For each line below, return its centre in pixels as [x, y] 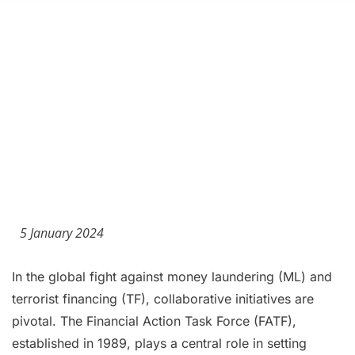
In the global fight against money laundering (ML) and [172, 277]
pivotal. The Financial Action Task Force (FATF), [154, 321]
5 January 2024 [62, 233]
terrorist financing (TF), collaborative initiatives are [163, 299]
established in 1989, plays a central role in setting [159, 343]
